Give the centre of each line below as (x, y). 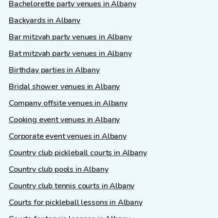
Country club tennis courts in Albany (72, 186)
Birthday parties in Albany (54, 70)
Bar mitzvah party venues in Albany (70, 37)
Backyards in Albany (45, 21)
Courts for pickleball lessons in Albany (76, 203)
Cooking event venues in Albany (64, 120)
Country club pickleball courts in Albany (78, 153)
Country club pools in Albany (59, 170)
